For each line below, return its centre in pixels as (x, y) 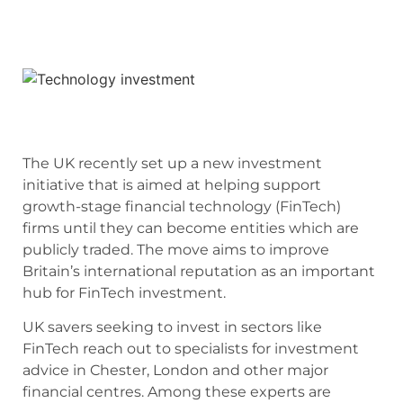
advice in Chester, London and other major (175, 371)
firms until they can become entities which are (191, 228)
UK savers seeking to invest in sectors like (172, 327)
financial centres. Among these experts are (177, 392)
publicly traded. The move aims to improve (176, 249)
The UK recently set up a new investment (172, 163)
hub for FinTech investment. (124, 292)
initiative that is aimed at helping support (172, 184)
